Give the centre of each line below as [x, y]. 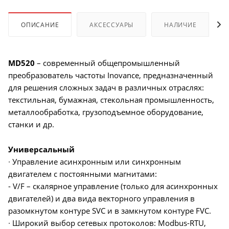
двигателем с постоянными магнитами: [83, 174]
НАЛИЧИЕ [180, 25]
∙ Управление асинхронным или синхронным [95, 161]
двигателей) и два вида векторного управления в [101, 198]
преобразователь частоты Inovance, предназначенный [111, 75]
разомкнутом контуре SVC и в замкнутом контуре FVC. [110, 210]
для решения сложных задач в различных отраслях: [106, 87]
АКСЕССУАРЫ [112, 25]
